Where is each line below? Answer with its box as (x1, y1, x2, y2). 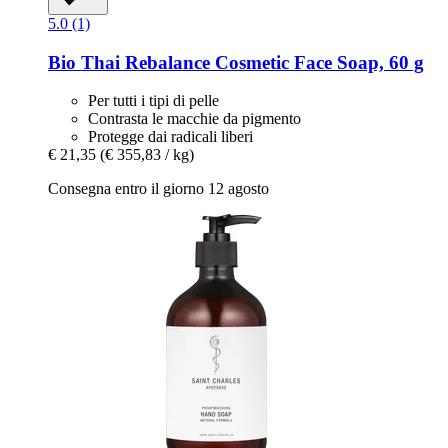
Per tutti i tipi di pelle (88, 92, 219, 110)
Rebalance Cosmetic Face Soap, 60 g (120, 51, 424, 73)
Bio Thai (48, 51, 120, 73)
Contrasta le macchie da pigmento (88, 110, 301, 128)
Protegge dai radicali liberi (88, 128, 253, 146)
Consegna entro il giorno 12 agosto (48, 180, 269, 198)
